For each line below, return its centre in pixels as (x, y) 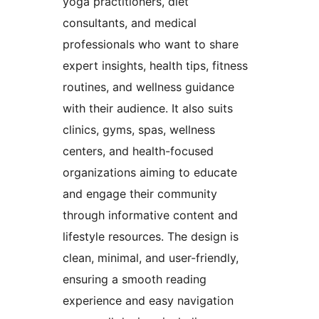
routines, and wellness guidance (148, 87)
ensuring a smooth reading (135, 279)
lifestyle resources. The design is (151, 237)
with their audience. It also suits (148, 109)
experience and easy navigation (148, 301)
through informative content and (150, 215)
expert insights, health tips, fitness (155, 66)
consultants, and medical (130, 23)
